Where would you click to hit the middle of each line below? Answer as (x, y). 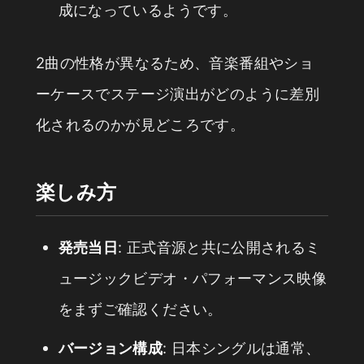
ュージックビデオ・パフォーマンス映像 (193, 278)
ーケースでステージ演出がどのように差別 (178, 94)
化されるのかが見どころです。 (141, 125)
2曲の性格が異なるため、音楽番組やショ (175, 63)
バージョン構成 (110, 347)
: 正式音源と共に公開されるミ (219, 247)
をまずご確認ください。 (140, 309)
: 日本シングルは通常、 (242, 347)
